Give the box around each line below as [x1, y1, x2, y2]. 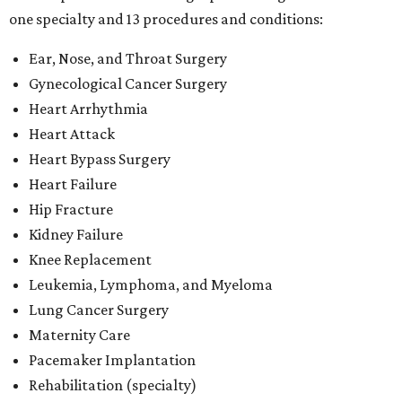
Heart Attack [29, 125, 115, 143]
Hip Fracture [29, 200, 113, 218]
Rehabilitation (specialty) [29, 376, 197, 394]
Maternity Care [29, 326, 130, 344]
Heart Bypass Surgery [29, 150, 170, 168]
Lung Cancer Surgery [29, 301, 169, 319]
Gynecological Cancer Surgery [29, 74, 227, 92]
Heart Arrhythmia [29, 100, 148, 118]
